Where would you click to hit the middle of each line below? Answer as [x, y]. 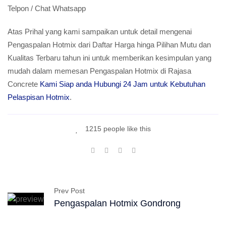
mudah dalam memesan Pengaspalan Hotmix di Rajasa [99, 71]
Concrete [24, 84]
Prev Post [69, 191]
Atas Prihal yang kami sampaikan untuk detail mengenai [100, 32]
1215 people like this [117, 129]
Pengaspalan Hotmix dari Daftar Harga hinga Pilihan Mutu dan [109, 45]
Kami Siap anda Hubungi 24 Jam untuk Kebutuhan [123, 84]
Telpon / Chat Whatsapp [47, 8]
